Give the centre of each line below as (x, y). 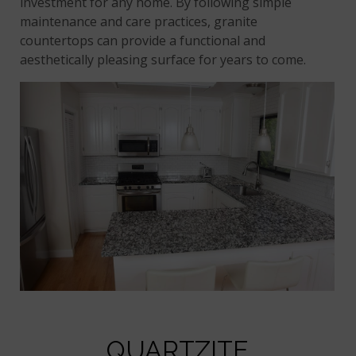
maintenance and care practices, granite (139, 21)
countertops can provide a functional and (143, 40)
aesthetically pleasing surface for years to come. (163, 59)
